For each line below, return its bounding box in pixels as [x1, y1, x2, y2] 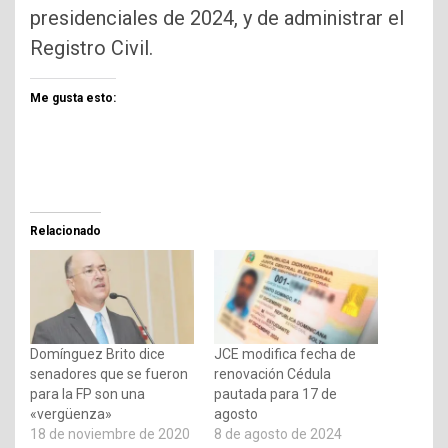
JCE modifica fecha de [214, 345, 356, 362]
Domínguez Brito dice [30, 345, 165, 362]
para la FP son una [30, 385, 145, 402]
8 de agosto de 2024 [214, 425, 342, 442]
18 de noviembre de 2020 [30, 425, 190, 442]
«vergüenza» [30, 405, 112, 422]
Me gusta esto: [30, 91, 116, 106]
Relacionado [30, 224, 101, 239]
